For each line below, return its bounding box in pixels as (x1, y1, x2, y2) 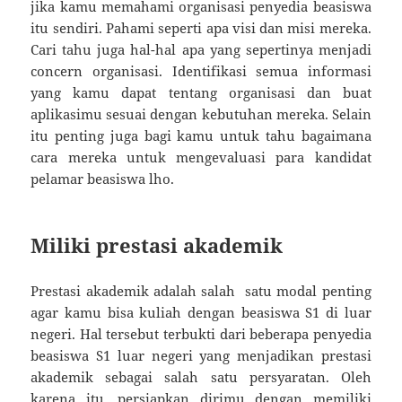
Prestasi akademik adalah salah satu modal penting (31, 281, 371, 300)
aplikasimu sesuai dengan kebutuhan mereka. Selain (31, 104, 371, 123)
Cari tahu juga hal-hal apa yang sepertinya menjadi (31, 39, 371, 58)
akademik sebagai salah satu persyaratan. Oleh (31, 367, 371, 386)
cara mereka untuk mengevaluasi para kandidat (31, 147, 371, 166)
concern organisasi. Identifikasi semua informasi (31, 61, 371, 80)
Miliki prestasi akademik (31, 231, 284, 258)
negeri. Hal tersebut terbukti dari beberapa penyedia (31, 324, 371, 343)
